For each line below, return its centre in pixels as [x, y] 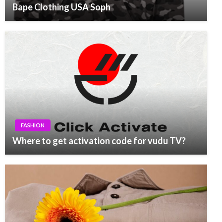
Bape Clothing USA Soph [61, 7]
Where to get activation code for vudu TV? [99, 141]
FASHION [33, 125]
